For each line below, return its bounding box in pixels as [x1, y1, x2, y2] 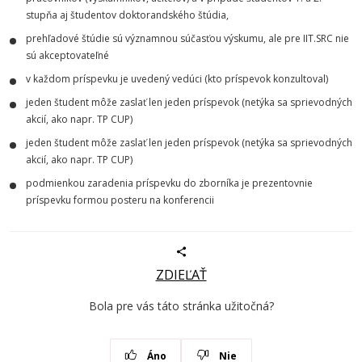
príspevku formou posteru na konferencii [26, 193, 214, 207]
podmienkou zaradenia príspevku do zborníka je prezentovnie [26, 176, 313, 190]
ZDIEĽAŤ [155, 266, 207, 284]
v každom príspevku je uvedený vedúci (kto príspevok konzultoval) [26, 72, 328, 86]
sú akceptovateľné [26, 48, 109, 62]
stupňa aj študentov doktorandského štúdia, [26, 8, 229, 22]
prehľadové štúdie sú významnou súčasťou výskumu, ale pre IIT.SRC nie [26, 32, 349, 45]
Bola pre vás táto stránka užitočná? [88, 298, 274, 314]
